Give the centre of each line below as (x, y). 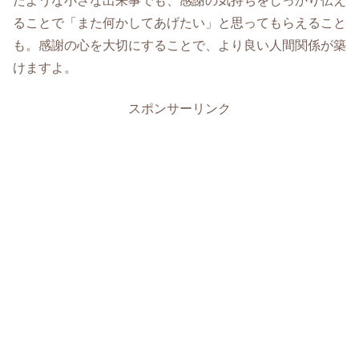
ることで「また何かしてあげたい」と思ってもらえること (179, 23)
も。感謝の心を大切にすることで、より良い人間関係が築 (179, 46)
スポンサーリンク (179, 108)
